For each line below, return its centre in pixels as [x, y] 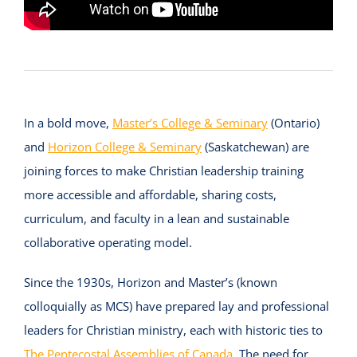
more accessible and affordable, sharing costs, [150, 195]
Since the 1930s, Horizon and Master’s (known [150, 282]
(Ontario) [293, 123]
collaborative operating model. [108, 243]
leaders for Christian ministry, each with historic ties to [173, 330]
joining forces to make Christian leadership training [163, 171]
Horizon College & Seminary [124, 147]
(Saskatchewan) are [255, 147]
